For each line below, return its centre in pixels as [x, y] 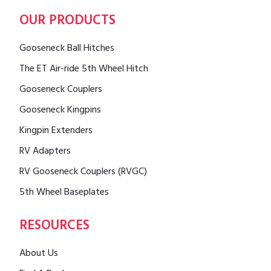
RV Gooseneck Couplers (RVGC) [83, 172]
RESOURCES [54, 227]
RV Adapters [45, 152]
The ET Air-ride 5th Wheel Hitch [84, 69]
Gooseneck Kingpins [60, 110]
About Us [39, 254]
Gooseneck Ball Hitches [67, 49]
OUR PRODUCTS [67, 21]
